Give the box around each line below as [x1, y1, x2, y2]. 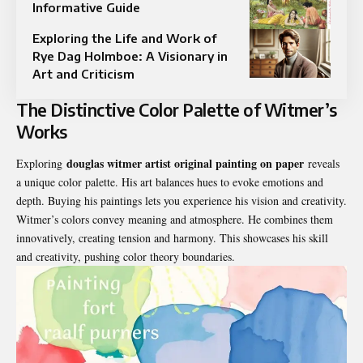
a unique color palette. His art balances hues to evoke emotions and [16, 173, 323, 190]
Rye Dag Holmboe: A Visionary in [32, 48, 228, 63]
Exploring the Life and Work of [32, 30, 216, 45]
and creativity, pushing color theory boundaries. [16, 248, 235, 264]
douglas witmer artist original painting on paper [66, 154, 304, 172]
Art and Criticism [32, 66, 135, 81]
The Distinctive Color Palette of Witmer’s [16, 98, 337, 121]
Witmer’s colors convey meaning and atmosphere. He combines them [16, 211, 333, 227]
